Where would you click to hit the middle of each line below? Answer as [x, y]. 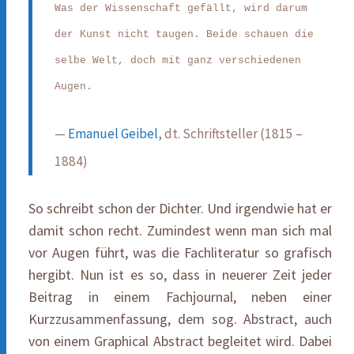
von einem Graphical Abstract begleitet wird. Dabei [180, 341]
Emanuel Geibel [113, 133]
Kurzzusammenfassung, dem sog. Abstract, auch [180, 318]
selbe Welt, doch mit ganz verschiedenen [178, 60]
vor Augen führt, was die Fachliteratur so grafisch [180, 252]
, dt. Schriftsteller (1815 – [230, 133]
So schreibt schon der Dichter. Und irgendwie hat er [180, 208]
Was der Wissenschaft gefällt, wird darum [181, 8]
